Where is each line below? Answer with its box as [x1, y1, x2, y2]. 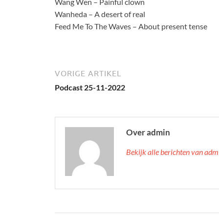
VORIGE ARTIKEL [55, 69, 121, 78]
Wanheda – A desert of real [55, 9, 145, 19]
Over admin [126, 127, 170, 137]
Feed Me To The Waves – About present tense [55, 22, 207, 31]
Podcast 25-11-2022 [55, 83, 125, 92]
